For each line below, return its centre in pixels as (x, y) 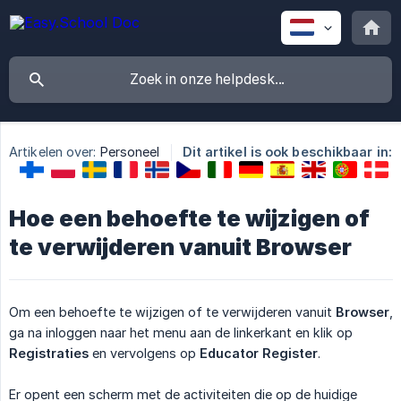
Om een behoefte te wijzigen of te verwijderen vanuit (172, 311)
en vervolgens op (144, 353)
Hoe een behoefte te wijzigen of (189, 218)
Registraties (49, 353)
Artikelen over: (53, 152)
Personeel (130, 152)
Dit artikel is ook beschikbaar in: (287, 152)
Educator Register (259, 353)
